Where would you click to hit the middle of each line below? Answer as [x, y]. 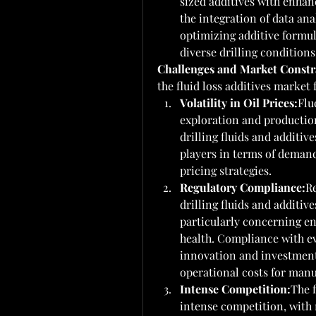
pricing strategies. [226, 170]
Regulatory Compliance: [243, 187]
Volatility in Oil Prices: [239, 103]
